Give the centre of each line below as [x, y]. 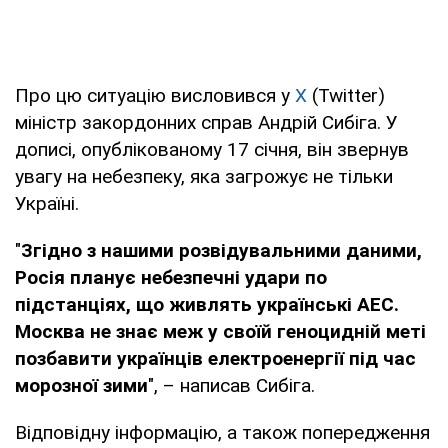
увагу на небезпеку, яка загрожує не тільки [204, 176]
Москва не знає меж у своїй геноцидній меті [220, 331]
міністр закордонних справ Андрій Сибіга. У [206, 122]
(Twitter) [346, 95]
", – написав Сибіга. [231, 385]
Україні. [47, 203]
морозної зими [81, 385]
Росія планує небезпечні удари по [171, 277]
